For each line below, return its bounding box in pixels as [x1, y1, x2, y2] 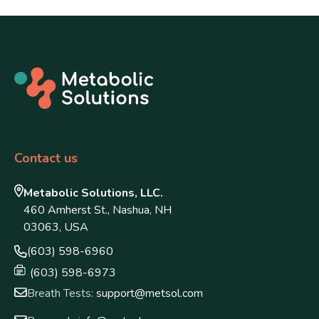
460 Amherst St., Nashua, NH [23, 202, 172, 219]
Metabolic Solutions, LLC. [23, 185, 164, 202]
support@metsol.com [96, 286, 203, 302]
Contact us [14, 150, 78, 167]
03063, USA [23, 219, 89, 236]
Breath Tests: [27, 286, 96, 302]
